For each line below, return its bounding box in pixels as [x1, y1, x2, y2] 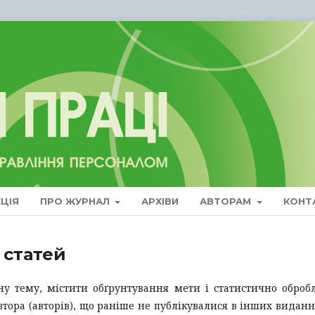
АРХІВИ [141, 195, 179, 207]
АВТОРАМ [200, 195, 255, 207]
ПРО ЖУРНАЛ [40, 195, 112, 207]
